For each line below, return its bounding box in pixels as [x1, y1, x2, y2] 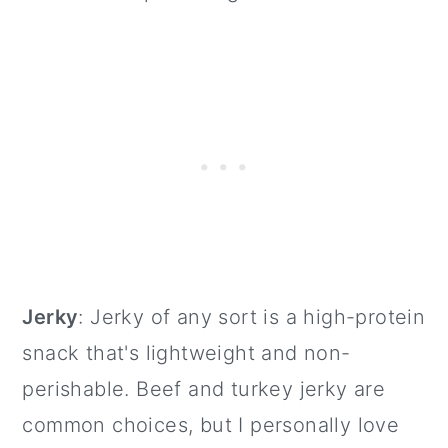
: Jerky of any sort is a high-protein [78, 305, 426, 330]
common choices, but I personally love [22, 413, 400, 438]
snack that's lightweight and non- [22, 341, 351, 366]
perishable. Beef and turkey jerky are [22, 377, 386, 402]
